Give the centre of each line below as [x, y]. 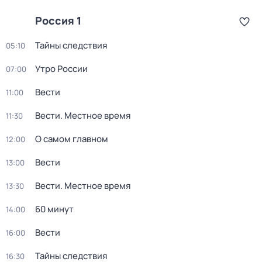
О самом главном [72, 139]
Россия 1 [58, 20]
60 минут [54, 209]
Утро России [61, 69]
